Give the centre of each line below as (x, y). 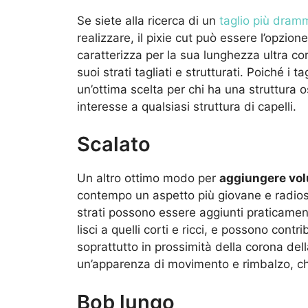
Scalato (114, 144)
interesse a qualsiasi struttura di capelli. (187, 106)
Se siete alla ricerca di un (148, 20)
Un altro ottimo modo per (148, 178)
